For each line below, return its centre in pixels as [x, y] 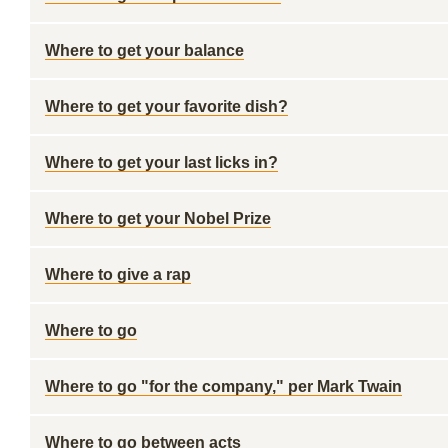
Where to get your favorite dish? [166, 106]
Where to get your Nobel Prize [158, 218]
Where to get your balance [144, 50]
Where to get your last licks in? [161, 162]
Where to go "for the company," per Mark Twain [223, 386]
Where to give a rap [118, 274]
